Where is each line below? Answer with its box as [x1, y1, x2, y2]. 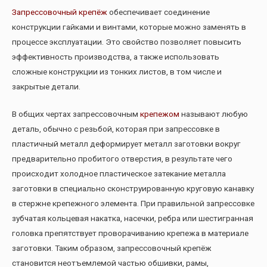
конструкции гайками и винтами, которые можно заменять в [12, 21, 246, 32]
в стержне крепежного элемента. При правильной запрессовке [12, 198, 254, 209]
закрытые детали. [12, 81, 80, 91]
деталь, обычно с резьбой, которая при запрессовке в [12, 124, 220, 134]
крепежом [140, 109, 179, 119]
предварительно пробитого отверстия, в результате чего [12, 154, 232, 164]
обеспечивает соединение [107, 7, 210, 17]
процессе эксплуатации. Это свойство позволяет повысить [12, 36, 241, 46]
